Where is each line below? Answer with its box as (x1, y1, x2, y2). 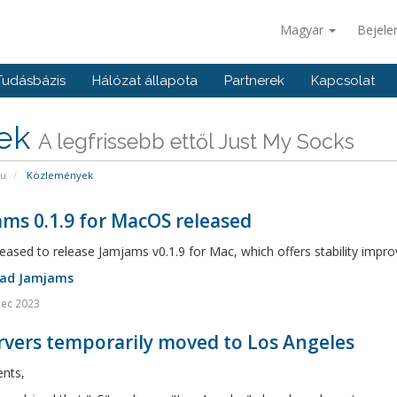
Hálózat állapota (92, 73, 198, 89)
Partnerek (224, 73, 284, 89)
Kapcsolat (311, 73, 375, 89)
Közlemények (23, 168, 93, 182)
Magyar (280, 21, 327, 38)
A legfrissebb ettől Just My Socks (37, 129, 354, 153)
